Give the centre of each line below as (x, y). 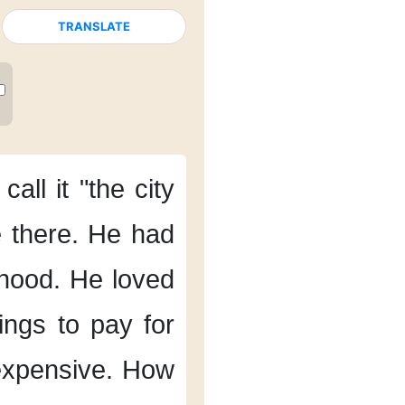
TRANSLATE (94, 26)
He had (132, 234)
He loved (122, 279)
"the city (127, 189)
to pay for (116, 325)
